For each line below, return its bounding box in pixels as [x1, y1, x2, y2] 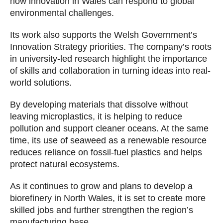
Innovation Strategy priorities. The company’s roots [10, 42, 212, 52]
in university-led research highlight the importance [10, 54, 207, 64]
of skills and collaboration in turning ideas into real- [10, 66, 211, 76]
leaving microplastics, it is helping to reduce [10, 111, 182, 122]
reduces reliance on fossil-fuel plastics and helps [10, 147, 202, 158]
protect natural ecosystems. [10, 159, 119, 170]
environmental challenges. [10, 8, 114, 18]
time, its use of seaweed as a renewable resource [10, 135, 207, 146]
